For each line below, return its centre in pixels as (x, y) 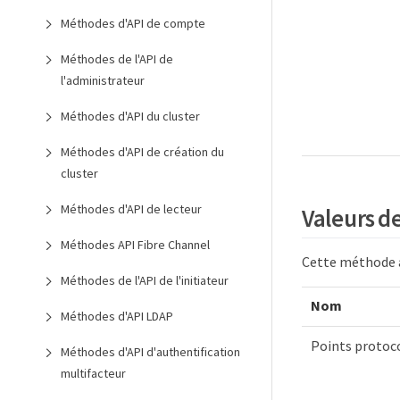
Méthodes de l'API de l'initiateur (145, 280)
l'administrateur (103, 80)
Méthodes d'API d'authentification (150, 352)
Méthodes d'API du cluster (130, 116)
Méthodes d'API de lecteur (131, 209)
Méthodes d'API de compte (133, 23)
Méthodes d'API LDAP (117, 316)
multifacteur (93, 373)
